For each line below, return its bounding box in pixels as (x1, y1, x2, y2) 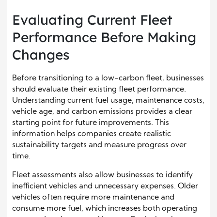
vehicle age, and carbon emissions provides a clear (12, 108, 192, 116)
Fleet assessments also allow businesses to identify (12, 171, 193, 180)
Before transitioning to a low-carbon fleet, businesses (12, 75, 204, 83)
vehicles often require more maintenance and (12, 194, 174, 202)
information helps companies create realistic (12, 130, 171, 139)
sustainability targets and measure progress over (12, 141, 186, 150)
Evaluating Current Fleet (12, 11, 172, 29)
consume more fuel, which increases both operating (12, 205, 197, 213)
